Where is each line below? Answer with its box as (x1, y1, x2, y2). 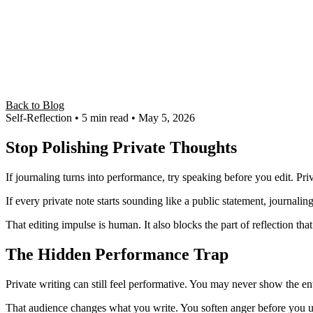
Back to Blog (6, 99, 64, 111)
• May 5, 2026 (131, 112, 195, 124)
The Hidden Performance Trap (6, 245, 228, 263)
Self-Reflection (6, 112, 72, 124)
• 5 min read (75, 112, 129, 124)
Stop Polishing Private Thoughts (6, 138, 237, 156)
